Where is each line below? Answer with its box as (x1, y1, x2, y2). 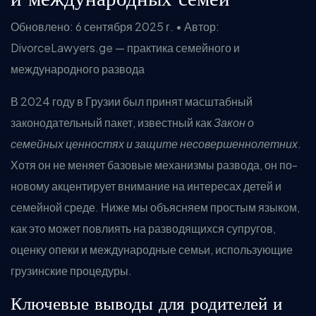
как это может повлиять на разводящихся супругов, (11, 221, 276, 236)
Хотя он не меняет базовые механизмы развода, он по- (11, 157, 298, 172)
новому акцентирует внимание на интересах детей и (11, 178, 281, 193)
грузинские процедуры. (11, 263, 132, 278)
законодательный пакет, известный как (11, 115, 214, 130)
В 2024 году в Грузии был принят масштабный (11, 94, 253, 109)
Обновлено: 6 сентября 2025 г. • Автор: (11, 19, 219, 34)
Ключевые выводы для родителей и (11, 292, 282, 315)
